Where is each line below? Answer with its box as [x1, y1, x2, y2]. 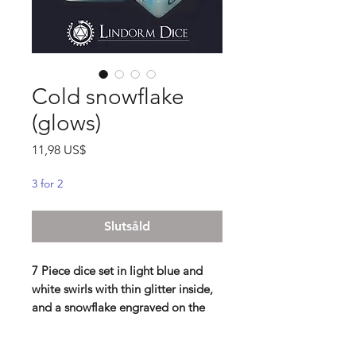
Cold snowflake [32, 83, 184, 110]
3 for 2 [32, 176, 63, 191]
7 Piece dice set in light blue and [32, 262, 203, 278]
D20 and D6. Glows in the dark [32, 317, 193, 333]
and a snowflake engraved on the [32, 299, 205, 315]
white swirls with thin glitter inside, [32, 281, 213, 296]
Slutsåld [104, 218, 150, 234]
